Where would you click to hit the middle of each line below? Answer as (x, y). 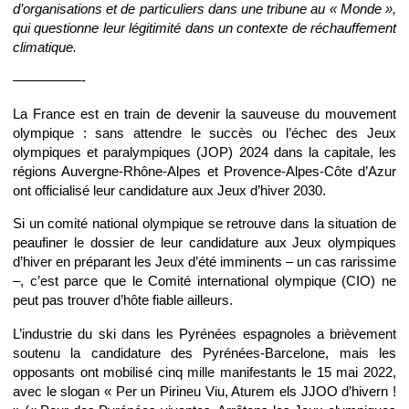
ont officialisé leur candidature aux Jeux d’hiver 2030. (169, 190)
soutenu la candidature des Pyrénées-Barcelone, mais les (204, 352)
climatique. (45, 47)
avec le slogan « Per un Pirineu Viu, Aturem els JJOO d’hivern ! (204, 391)
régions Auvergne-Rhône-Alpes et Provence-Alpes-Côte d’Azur (204, 171)
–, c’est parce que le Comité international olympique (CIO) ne (204, 281)
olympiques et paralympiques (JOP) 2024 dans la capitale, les (204, 152)
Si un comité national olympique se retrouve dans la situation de (204, 224)
